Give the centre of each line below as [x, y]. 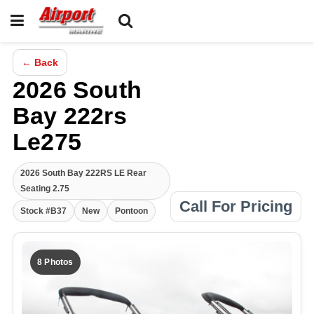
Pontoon [131, 211]
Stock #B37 [43, 211]
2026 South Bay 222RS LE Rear [83, 173]
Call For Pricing [236, 206]
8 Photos [55, 262]
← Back [40, 62]
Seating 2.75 [45, 189]
